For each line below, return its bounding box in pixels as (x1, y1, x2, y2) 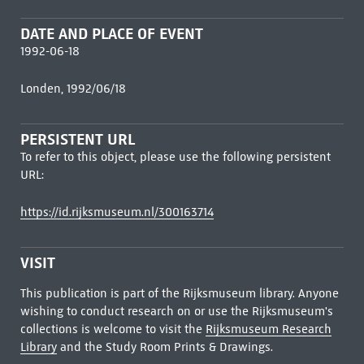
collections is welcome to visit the (19, 322, 206, 336)
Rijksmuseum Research (205, 322, 331, 336)
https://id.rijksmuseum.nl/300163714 (19, 205, 214, 219)
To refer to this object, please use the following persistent (19, 149, 331, 164)
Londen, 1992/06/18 (19, 81, 126, 96)
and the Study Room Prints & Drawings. (56, 340, 273, 354)
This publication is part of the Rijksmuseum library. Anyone (19, 286, 339, 301)
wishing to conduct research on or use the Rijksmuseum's (19, 304, 333, 318)
